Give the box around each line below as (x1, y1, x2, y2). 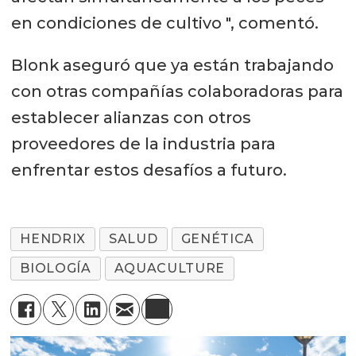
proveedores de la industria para (10, 133, 276, 153)
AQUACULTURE (114, 261, 225, 277)
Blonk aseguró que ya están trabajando (10, 55, 334, 75)
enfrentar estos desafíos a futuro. (10, 160, 287, 180)
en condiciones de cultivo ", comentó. (10, 13, 319, 33)
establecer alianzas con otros (10, 107, 251, 127)
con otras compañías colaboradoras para (10, 81, 343, 101)
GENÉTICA (180, 231, 254, 247)
